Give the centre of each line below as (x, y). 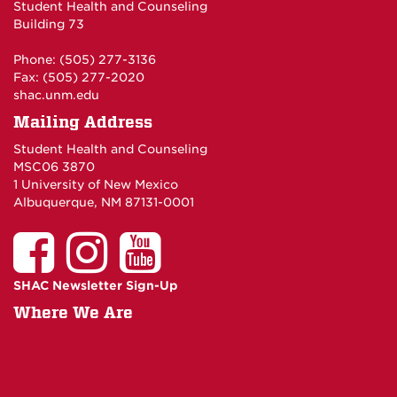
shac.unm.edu (56, 95)
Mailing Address (83, 122)
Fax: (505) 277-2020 (79, 77)
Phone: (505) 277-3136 (85, 59)
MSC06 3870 (54, 167)
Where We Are (73, 312)
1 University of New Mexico (96, 184)
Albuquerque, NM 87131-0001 (104, 202)
